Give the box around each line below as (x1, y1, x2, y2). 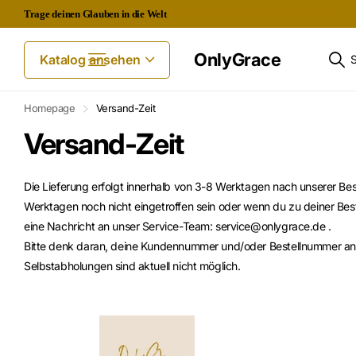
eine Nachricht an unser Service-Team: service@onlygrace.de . (24, 219, 331, 234)
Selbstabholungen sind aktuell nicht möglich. (24, 259, 241, 273)
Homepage (24, 102, 75, 115)
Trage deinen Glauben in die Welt (24, 8, 169, 20)
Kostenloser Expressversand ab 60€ (168, 8, 324, 20)
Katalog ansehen (40, 51, 144, 68)
